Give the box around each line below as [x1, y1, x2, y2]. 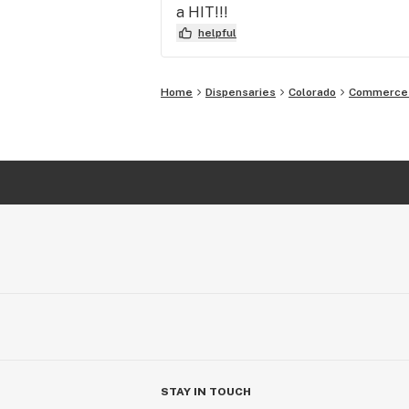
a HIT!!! [176, 3, 228, 21]
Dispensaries [205, 85, 276, 99]
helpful [198, 26, 236, 39]
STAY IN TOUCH [161, 384, 251, 398]
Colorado [288, 85, 336, 99]
